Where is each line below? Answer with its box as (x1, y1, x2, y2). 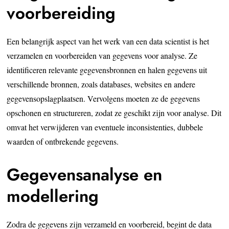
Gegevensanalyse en (7, 162, 163, 187)
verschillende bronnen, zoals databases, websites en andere (7, 78, 196, 89)
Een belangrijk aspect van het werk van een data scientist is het (7, 35, 210, 47)
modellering (7, 184, 99, 208)
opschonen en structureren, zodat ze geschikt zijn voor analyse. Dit (7, 107, 222, 118)
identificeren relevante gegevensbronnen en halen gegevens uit (7, 64, 208, 75)
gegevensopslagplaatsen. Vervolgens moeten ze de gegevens (7, 93, 200, 104)
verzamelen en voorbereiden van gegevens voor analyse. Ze (7, 50, 198, 61)
